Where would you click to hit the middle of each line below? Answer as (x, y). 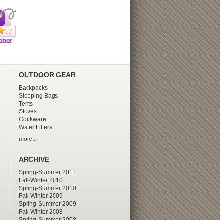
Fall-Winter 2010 (41, 180)
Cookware (32, 120)
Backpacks (33, 88)
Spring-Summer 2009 (47, 204)
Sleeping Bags (38, 96)
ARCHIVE (34, 160)
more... (27, 139)
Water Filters (35, 127)
